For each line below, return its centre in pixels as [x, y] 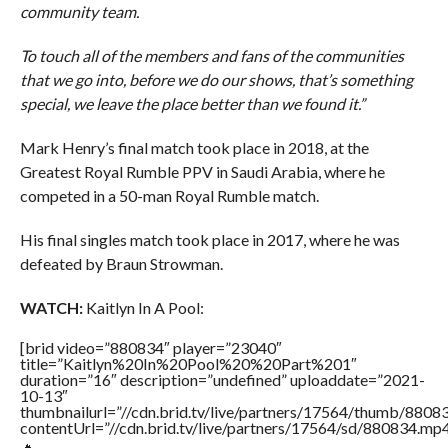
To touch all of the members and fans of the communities [211, 56]
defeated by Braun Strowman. [121, 264]
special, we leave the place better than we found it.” [192, 104]
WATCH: [51, 308]
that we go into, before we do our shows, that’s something [216, 80]
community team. [79, 12]
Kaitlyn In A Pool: [143, 308]
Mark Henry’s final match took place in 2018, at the [194, 148]
